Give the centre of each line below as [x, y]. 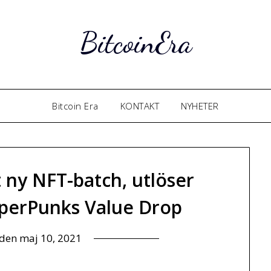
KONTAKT [140, 106]
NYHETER [200, 106]
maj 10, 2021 [50, 238]
